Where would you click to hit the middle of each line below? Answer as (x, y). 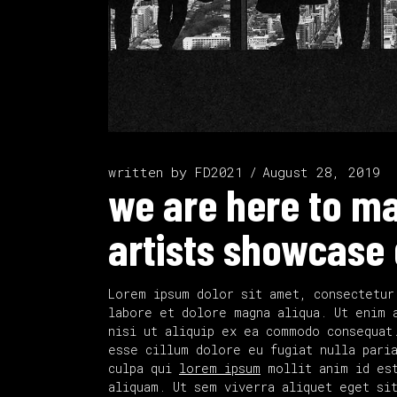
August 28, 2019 (321, 171)
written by (152, 171)
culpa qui (144, 368)
